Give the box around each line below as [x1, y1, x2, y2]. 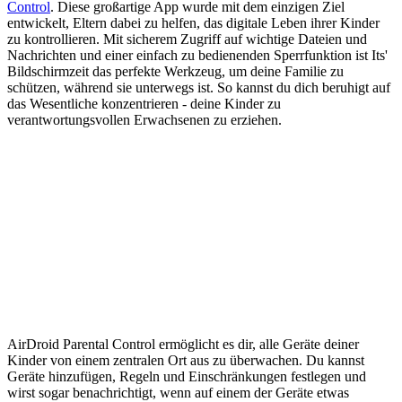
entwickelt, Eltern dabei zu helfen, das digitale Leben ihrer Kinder [7, 15, 380, 31]
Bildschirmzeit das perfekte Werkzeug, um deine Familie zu [7, 64, 344, 80]
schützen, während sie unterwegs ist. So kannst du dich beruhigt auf [7, 80, 390, 96]
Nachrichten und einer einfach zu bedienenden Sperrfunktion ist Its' [7, 48, 388, 64]
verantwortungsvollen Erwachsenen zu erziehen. [7, 112, 282, 128]
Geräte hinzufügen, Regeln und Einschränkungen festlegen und [7, 369, 366, 385]
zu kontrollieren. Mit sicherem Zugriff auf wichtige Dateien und [7, 31, 367, 48]
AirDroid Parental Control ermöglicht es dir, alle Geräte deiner [7, 336, 359, 353]
